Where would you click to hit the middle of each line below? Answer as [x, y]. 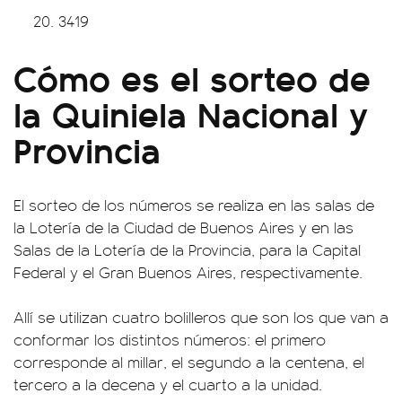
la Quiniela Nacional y [191, 112]
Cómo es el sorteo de [192, 76]
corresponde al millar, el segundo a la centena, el [189, 361]
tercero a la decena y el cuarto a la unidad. [168, 384]
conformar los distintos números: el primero [170, 339]
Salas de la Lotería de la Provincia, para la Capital [187, 249]
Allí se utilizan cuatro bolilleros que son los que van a [201, 316]
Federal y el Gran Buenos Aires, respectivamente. [188, 271]
